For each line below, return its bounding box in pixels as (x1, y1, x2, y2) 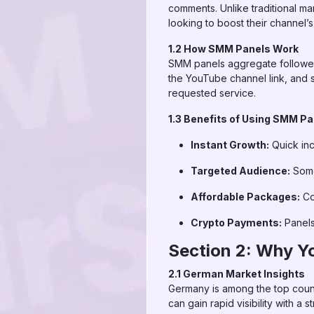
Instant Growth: (191, 139, 269, 151)
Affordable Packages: (191, 191, 300, 203)
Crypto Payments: (191, 217, 282, 228)
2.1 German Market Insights (168, 268, 305, 280)
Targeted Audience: (191, 165, 290, 177)
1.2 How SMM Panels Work (168, 43, 299, 55)
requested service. (168, 87, 256, 99)
